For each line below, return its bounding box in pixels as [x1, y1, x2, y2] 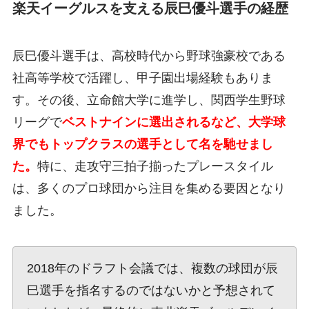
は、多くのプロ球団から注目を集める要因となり [12, 181, 286, 196]
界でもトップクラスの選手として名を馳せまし [12, 137, 273, 152]
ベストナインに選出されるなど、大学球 [61, 115, 286, 130]
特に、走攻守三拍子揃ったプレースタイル [37, 159, 273, 174]
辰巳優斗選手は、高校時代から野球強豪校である [12, 49, 286, 63]
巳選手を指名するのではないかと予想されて [26, 283, 275, 298]
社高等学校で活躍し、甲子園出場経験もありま [12, 71, 273, 86]
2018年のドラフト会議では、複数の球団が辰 [26, 261, 278, 276]
